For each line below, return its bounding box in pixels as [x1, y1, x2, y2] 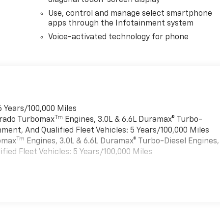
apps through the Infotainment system [48, 20, 194, 28]
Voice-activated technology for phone [48, 33, 189, 42]
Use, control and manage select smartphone [48, 10, 213, 18]
